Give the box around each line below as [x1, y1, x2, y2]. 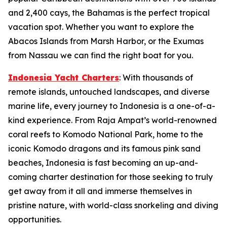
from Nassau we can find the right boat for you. [8, 50, 193, 60]
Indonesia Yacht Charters [8, 72, 119, 83]
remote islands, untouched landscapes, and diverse [8, 87, 210, 97]
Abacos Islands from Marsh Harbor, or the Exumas [8, 36, 204, 46]
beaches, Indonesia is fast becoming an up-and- [8, 158, 198, 168]
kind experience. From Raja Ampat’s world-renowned [8, 115, 217, 125]
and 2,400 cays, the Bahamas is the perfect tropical [8, 8, 210, 18]
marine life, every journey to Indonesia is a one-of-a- [8, 101, 215, 111]
